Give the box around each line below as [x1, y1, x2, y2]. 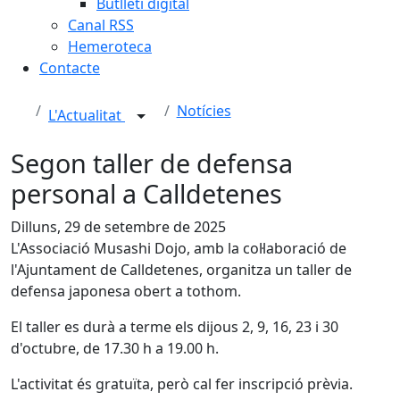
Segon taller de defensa [11, 146, 293, 180]
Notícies [176, 101, 231, 121]
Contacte [39, 58, 100, 78]
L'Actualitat [48, 105, 125, 126]
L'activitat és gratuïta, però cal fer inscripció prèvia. [11, 374, 353, 394]
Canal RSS [68, 15, 134, 35]
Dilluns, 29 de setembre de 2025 [11, 217, 226, 237]
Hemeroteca [68, 37, 152, 56]
